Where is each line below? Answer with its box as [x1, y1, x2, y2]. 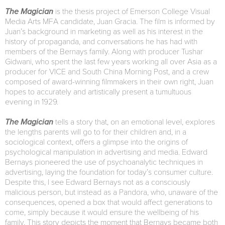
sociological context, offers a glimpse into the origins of [5, 137, 188, 147]
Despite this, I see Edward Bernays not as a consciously [5, 177, 190, 187]
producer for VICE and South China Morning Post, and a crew [5, 67, 209, 77]
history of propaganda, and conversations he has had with [5, 37, 197, 47]
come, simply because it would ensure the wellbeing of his [5, 207, 199, 217]
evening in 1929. [5, 97, 58, 107]
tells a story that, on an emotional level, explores [53, 117, 215, 127]
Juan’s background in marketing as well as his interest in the [5, 27, 203, 37]
